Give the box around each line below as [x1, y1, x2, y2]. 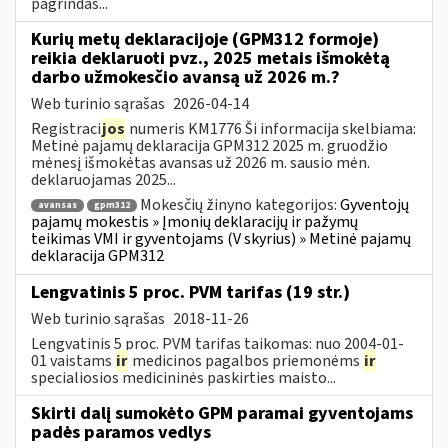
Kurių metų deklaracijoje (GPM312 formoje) [31, 26, 379, 52]
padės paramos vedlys [31, 419, 211, 445]
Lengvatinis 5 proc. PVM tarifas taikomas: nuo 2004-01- [31, 332, 404, 355]
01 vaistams [31, 349, 115, 372]
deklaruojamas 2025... [31, 168, 176, 191]
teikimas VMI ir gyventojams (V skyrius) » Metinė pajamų [31, 228, 411, 251]
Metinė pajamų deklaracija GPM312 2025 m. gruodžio [31, 134, 388, 157]
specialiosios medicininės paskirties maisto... [31, 366, 336, 389]
